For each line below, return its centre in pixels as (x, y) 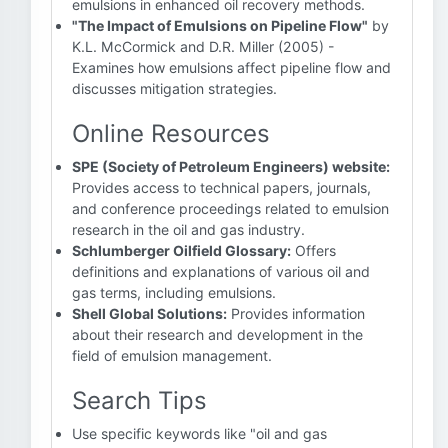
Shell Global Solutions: (149, 313)
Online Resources (171, 133)
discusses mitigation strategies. (174, 88)
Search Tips (139, 400)
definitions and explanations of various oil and (221, 271)
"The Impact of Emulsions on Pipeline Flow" (220, 25)
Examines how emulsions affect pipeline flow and (231, 67)
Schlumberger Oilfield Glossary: (181, 250)
